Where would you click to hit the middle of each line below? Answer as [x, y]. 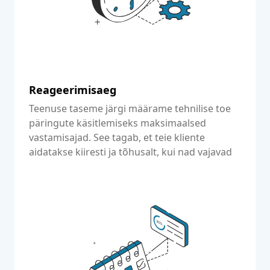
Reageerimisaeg [73, 90]
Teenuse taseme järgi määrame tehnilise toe [130, 108]
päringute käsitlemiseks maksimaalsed [118, 123]
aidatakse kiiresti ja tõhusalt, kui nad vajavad [130, 152]
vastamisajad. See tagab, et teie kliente [117, 137]
